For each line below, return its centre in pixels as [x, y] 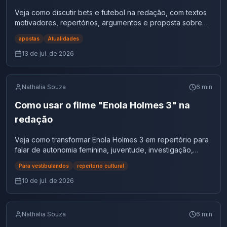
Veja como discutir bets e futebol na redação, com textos [111, 12]
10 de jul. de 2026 [48, 181]
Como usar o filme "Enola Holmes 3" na [102, 105]
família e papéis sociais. [54, 160]
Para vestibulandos [44, 166]
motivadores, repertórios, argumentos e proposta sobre [108, 23]
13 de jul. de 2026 [48, 53]
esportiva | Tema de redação [80, 6]
